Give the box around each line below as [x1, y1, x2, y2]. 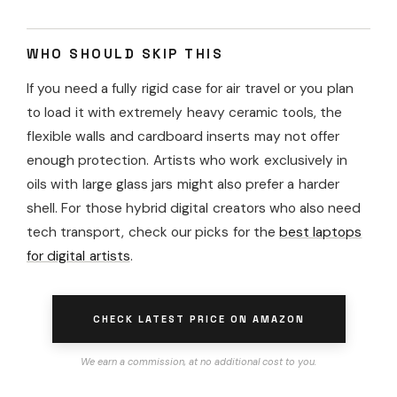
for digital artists [27, 246, 130, 265]
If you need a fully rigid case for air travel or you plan [27, 79, 354, 97]
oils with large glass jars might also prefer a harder [27, 175, 339, 193]
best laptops [279, 222, 362, 241]
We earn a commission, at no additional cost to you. [81, 354, 316, 368]
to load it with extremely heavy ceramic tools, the [27, 103, 343, 121]
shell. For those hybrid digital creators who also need [27, 198, 362, 217]
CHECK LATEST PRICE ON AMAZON [92, 312, 305, 325]
